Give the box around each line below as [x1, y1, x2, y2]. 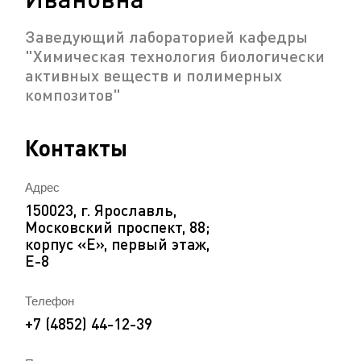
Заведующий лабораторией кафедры [25, 27, 308, 47]
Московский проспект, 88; [25, 218, 210, 237]
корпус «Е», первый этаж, [25, 234, 210, 254]
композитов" [25, 85, 121, 105]
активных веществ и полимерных [25, 65, 282, 85]
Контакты [25, 134, 127, 162]
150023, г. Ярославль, [25, 201, 176, 220]
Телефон [25, 294, 74, 309]
